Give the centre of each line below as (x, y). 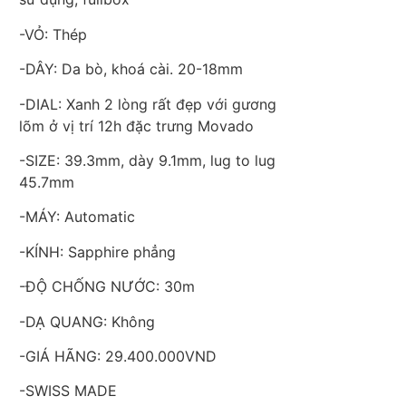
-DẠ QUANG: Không (87, 321)
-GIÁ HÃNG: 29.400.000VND (118, 356)
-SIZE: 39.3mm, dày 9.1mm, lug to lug (147, 160)
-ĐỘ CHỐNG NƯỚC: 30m (107, 287)
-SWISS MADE (68, 391)
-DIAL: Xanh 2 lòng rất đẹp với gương (148, 104)
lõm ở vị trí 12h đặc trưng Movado (136, 126)
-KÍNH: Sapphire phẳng (97, 251)
